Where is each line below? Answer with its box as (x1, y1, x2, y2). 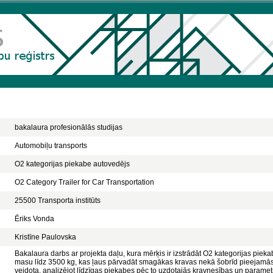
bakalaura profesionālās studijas (15, 123, 122, 132)
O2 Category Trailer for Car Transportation (15, 178, 154, 186)
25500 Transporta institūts (15, 196, 101, 205)
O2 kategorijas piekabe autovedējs (15, 160, 130, 168)
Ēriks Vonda (15, 214, 54, 223)
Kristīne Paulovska (15, 233, 76, 241)
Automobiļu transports (15, 141, 87, 150)
